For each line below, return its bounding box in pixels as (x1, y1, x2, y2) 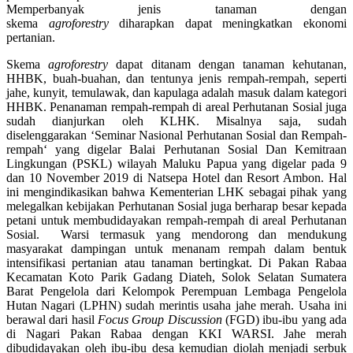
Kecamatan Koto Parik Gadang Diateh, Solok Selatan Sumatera (6, 269, 347, 284)
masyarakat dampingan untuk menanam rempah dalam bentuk (6, 241, 347, 255)
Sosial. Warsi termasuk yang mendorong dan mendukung (6, 227, 347, 241)
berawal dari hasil (6, 312, 98, 326)
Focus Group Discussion (98, 312, 222, 326)
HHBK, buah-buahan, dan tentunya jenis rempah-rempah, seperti (6, 71, 347, 85)
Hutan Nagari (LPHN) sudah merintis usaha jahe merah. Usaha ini (6, 298, 347, 312)
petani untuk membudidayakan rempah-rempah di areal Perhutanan (6, 213, 347, 227)
